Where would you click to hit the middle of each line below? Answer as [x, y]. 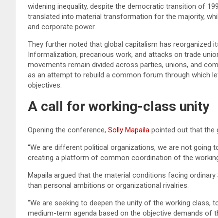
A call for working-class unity [118, 106]
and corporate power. [62, 27]
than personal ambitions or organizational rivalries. [108, 185]
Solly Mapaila [129, 130]
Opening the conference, [68, 130]
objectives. [45, 85]
